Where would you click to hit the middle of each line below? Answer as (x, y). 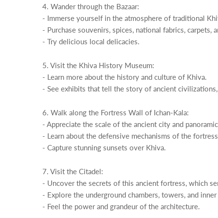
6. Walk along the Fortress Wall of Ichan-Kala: (116, 112)
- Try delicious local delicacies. (91, 41)
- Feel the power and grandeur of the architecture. (121, 206)
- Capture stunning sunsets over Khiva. (104, 147)
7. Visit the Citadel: (73, 171)
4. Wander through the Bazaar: (91, 6)
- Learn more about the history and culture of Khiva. (125, 77)
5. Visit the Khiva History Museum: (98, 65)
